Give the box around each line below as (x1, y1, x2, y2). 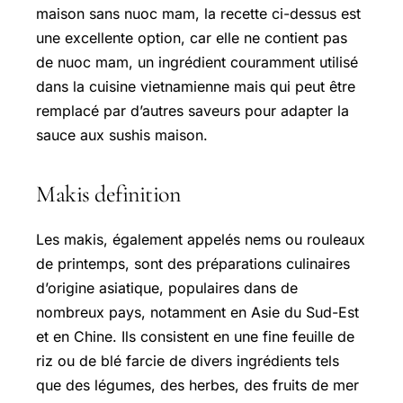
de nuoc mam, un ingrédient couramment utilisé (36, 52, 358, 71)
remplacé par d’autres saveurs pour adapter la (36, 101, 349, 120)
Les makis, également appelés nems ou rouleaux (36, 229, 365, 248)
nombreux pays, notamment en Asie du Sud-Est (36, 302, 359, 321)
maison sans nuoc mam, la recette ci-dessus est (36, 4, 361, 22)
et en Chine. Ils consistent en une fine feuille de (36, 327, 354, 345)
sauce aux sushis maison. (36, 125, 208, 144)
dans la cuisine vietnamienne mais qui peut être (36, 76, 355, 95)
